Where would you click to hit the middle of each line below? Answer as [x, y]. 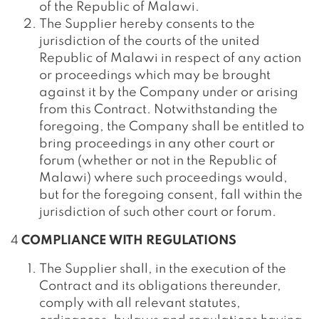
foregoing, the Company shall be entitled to [172, 127]
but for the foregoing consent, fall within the [171, 195]
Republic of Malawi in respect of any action [170, 58]
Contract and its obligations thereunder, [160, 286]
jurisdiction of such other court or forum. [158, 212]
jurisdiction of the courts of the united [150, 41]
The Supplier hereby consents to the [147, 24]
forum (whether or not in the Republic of [158, 161]
